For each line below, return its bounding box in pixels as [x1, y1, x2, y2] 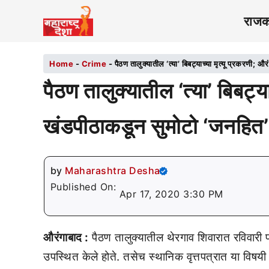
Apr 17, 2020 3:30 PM [119, 188, 223, 200]
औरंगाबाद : [43, 231, 89, 244]
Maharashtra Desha [65, 165, 160, 177]
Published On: [50, 181, 119, 193]
